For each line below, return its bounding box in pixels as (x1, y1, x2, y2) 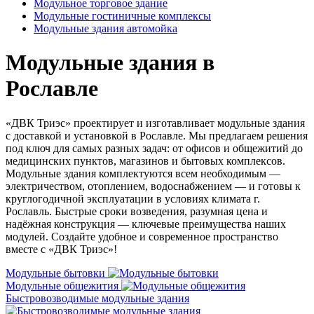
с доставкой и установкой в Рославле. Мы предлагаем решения (6, 129, 308, 142)
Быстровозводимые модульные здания (6, 292, 189, 304)
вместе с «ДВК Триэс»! (6, 243, 117, 255)
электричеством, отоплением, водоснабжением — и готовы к (6, 179, 301, 192)
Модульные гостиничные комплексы (34, 10, 211, 22)
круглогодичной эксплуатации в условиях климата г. (6, 192, 260, 205)
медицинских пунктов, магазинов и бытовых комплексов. (6, 154, 285, 167)
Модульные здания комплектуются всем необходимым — (6, 167, 280, 179)
